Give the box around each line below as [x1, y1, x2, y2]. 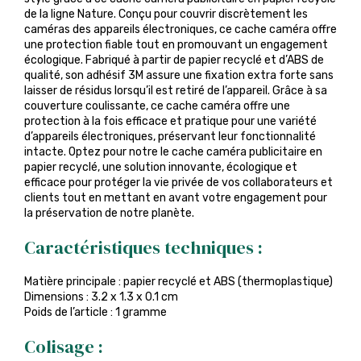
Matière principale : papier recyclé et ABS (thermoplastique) [24, 275, 333, 288]
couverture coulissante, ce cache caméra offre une [24, 99, 290, 113]
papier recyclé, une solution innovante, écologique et [24, 160, 297, 174]
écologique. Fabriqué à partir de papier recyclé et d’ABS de [24, 53, 324, 67]
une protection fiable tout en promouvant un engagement [24, 38, 328, 52]
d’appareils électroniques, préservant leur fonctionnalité [24, 130, 316, 143]
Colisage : [24, 334, 103, 359]
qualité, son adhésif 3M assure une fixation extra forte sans [24, 68, 334, 82]
